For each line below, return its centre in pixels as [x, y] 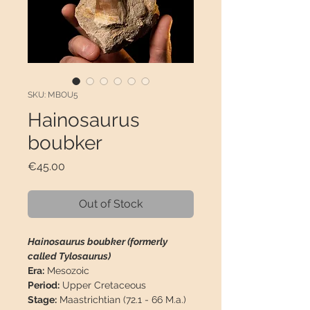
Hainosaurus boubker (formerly [98, 242]
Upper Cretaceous [103, 285]
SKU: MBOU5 [53, 95]
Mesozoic [67, 271]
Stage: [42, 300]
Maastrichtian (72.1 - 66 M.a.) [121, 300]
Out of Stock [111, 204]
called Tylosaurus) [69, 256]
